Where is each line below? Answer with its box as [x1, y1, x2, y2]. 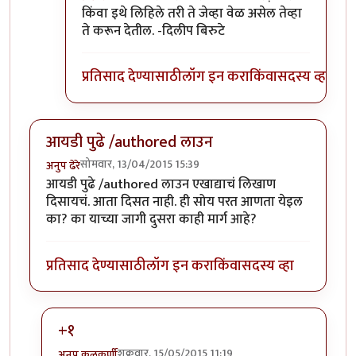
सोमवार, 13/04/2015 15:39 [80, 155, 199, 174]
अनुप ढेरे [46, 157, 80, 176]
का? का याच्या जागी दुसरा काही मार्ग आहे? [46, 208, 257, 231]
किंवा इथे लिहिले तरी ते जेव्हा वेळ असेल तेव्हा [82, 2, 302, 25]
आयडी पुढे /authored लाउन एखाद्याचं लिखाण [46, 173, 276, 196]
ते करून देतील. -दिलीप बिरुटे [82, 19, 225, 42]
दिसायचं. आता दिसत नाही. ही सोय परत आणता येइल [46, 191, 303, 214]
